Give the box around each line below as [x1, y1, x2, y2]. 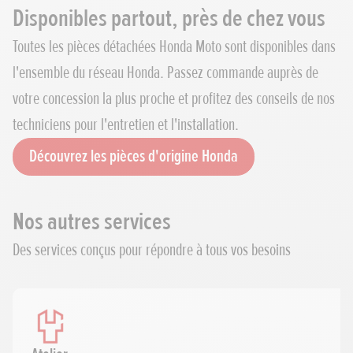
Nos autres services [13, 206, 171, 238]
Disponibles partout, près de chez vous [13, 3, 325, 35]
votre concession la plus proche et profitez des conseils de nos [13, 88, 335, 110]
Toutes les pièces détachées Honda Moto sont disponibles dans [13, 36, 336, 58]
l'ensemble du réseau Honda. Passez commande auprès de [13, 62, 318, 84]
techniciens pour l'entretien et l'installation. [13, 114, 239, 136]
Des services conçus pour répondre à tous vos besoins [13, 240, 291, 262]
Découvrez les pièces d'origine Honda [29, 146, 238, 168]
